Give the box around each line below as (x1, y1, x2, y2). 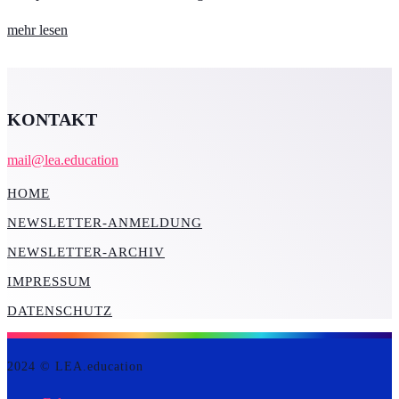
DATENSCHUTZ (7, 304, 112, 319)
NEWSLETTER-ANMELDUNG (7, 216, 202, 231)
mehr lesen (7, 22, 68, 38)
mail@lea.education (7, 152, 118, 168)
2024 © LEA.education (7, 360, 143, 374)
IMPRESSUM (7, 274, 91, 289)
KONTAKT (7, 110, 97, 130)
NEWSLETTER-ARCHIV (7, 245, 165, 260)
